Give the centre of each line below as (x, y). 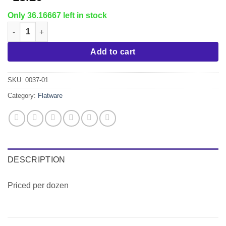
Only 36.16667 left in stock (57, 16)
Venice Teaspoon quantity (52, 27)
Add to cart (113, 52)
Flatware (50, 96)
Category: (23, 96)
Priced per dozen (38, 186)
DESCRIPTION (37, 160)
